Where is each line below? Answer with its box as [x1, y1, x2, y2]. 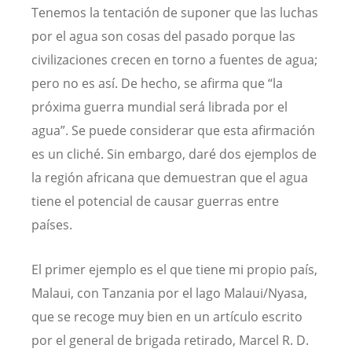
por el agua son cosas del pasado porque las [31, 27, 295, 45]
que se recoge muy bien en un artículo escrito [31, 307, 302, 325]
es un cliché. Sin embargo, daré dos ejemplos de [31, 145, 317, 163]
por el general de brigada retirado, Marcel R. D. [31, 331, 309, 349]
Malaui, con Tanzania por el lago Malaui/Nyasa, [31, 284, 307, 302]
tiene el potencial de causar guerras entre [31, 192, 279, 210]
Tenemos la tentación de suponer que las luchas [31, 3, 318, 21]
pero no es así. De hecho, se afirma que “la [31, 74, 283, 92]
